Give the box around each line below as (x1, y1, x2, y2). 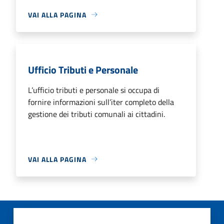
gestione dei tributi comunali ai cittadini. (28, 107, 165, 120)
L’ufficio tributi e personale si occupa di (28, 83, 159, 96)
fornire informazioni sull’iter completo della (28, 95, 174, 108)
